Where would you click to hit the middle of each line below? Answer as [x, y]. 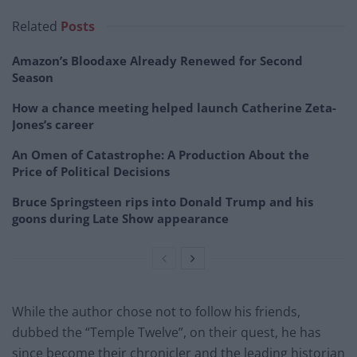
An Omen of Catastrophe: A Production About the [161, 155]
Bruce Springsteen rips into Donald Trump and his [163, 202]
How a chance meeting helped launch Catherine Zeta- [174, 108]
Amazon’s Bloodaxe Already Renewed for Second [157, 61]
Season [33, 78]
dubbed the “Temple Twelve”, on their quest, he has [167, 333]
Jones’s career [53, 125]
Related [35, 27]
